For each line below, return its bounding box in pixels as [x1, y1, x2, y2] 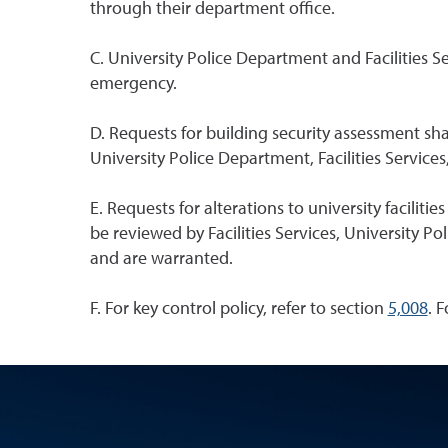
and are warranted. [89, 249, 233, 268]
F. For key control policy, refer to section [89, 299, 388, 318]
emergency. [89, 74, 177, 93]
